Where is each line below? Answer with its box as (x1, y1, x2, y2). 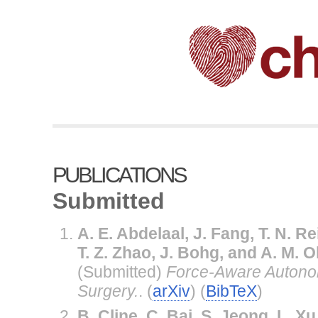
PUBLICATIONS (52, 162, 186, 187)
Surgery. (77, 281, 138, 300)
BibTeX (205, 281, 257, 300)
